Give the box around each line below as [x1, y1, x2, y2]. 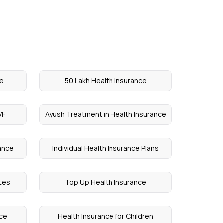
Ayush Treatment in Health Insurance [45, 110, 166, 119]
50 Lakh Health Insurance [64, 76, 147, 86]
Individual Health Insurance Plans [52, 143, 159, 153]
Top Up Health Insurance [65, 177, 147, 187]
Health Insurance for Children [58, 211, 154, 221]
